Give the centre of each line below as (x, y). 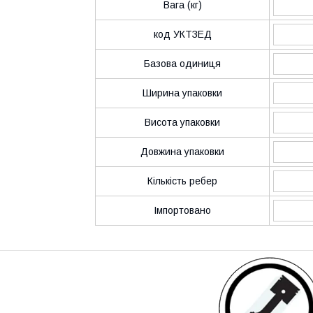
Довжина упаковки (182, 151)
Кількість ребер (182, 181)
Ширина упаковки (182, 93)
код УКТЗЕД (182, 34)
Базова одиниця (182, 63)
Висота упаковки (182, 122)
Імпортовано (182, 210)
